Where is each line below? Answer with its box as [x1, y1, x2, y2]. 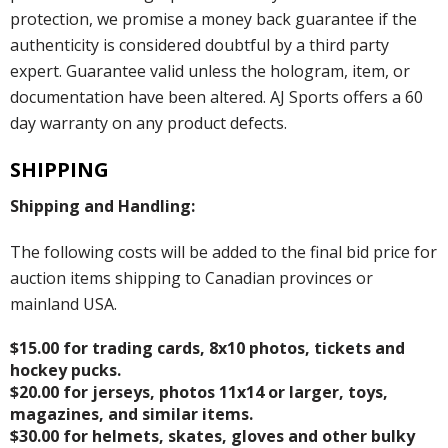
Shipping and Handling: [10, 194, 195, 217]
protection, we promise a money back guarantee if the [10, 7, 417, 30]
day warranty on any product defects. [10, 111, 287, 134]
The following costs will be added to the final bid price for [10, 240, 437, 263]
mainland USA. [10, 292, 117, 315]
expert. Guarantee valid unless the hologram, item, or [10, 59, 410, 82]
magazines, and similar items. [10, 402, 253, 425]
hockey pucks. [10, 358, 121, 381]
